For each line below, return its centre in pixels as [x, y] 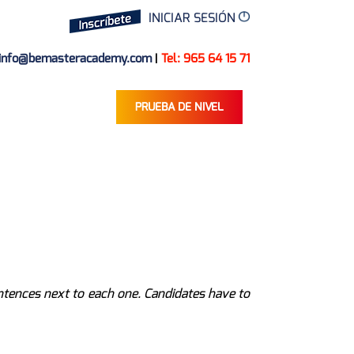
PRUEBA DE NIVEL [179, 107]
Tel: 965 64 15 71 [205, 58]
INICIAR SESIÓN [194, 18]
